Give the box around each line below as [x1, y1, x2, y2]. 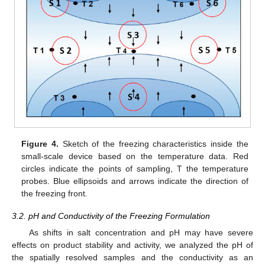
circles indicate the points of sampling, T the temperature [21, 163, 248, 173]
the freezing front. [21, 188, 88, 198]
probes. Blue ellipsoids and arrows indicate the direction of [21, 176, 248, 186]
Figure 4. [21, 138, 59, 148]
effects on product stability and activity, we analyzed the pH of [12, 240, 253, 250]
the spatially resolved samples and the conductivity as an [12, 253, 253, 262]
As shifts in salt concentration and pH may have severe [28, 228, 253, 237]
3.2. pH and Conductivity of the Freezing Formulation [12, 211, 210, 221]
